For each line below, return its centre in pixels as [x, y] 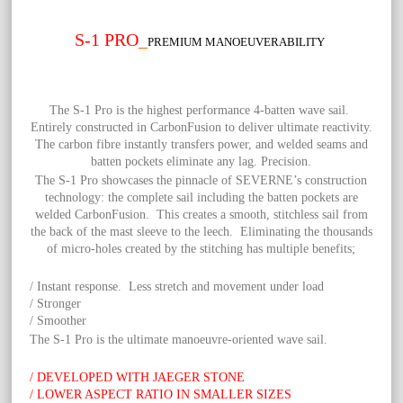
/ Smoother [58, 321]
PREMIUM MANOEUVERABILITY [238, 42]
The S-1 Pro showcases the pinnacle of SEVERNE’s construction [201, 181]
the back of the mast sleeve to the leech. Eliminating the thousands [201, 232]
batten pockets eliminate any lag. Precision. [201, 162]
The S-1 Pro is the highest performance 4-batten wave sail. [201, 111]
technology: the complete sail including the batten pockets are [201, 198]
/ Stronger [56, 304]
